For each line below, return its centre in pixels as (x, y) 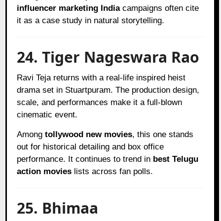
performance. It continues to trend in (85, 159)
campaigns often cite (160, 8)
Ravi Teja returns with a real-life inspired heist (101, 77)
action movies (44, 171)
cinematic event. (47, 114)
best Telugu (176, 159)
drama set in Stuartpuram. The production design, (108, 90)
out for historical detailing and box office (91, 147)
